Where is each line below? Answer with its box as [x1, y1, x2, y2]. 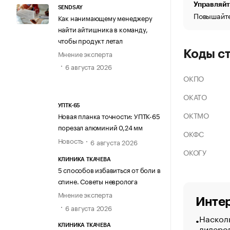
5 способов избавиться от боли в [57, 164, 161, 175]
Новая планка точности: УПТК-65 [57, 110, 160, 121]
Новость [57, 135, 84, 146]
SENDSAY [57, 4, 83, 10]
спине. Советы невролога [57, 176, 138, 186]
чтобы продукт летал [57, 34, 123, 45]
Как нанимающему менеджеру [57, 12, 152, 23]
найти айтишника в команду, [57, 23, 148, 34]
